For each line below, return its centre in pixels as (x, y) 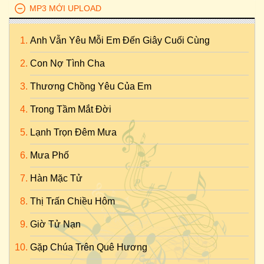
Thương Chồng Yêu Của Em (91, 86)
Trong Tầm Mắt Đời (71, 109)
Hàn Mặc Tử (56, 178)
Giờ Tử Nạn (55, 224)
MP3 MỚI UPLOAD (65, 8)
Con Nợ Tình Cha (67, 63)
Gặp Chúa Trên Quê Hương (89, 247)
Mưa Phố (49, 155)
